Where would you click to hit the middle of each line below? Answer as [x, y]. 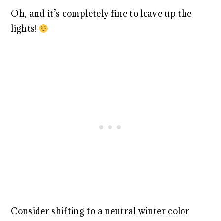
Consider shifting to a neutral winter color [100, 211]
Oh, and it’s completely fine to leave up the [101, 14]
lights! [25, 28]
